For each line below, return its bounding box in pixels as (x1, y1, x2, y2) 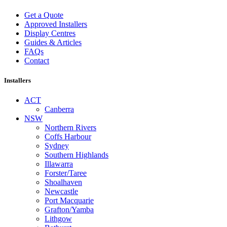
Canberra (45, 104, 74, 113)
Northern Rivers (45, 123, 96, 132)
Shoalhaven (45, 177, 82, 186)
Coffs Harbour (45, 132, 91, 141)
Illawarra (45, 159, 73, 168)
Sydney (45, 141, 69, 150)
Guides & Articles (24, 37, 82, 47)
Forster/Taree (45, 168, 87, 177)
